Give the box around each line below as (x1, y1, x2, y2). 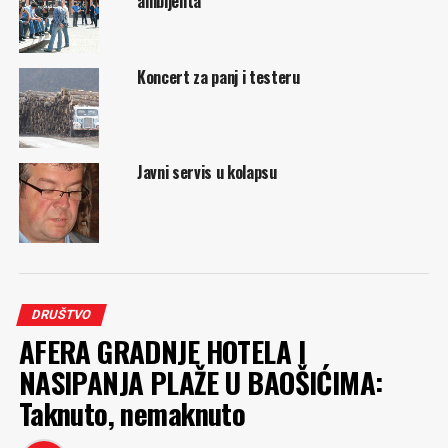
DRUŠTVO (29, 307, 93, 322)
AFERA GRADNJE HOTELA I (18, 330, 305, 372)
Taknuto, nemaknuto (18, 392, 246, 434)
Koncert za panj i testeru (136, 65, 300, 89)
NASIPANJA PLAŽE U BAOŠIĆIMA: (18, 361, 383, 403)
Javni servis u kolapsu (136, 160, 277, 184)
